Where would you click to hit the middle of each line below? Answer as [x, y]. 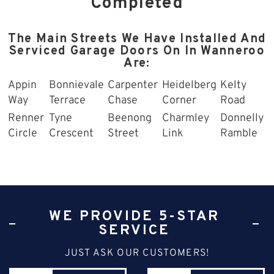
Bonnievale [76, 85]
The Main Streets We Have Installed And [137, 39]
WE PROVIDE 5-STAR [134, 217]
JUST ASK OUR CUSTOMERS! [137, 253]
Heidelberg [189, 85]
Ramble [239, 133]
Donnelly [242, 118]
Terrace [67, 100]
